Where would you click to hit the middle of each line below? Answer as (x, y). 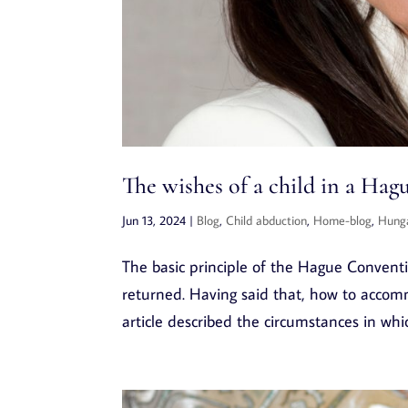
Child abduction (267, 220)
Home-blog (343, 220)
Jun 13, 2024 (154, 220)
